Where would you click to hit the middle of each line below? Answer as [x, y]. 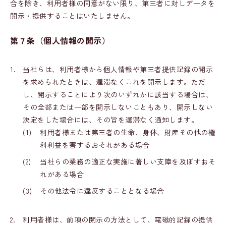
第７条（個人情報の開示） [60, 40]
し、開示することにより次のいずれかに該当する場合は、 [118, 94]
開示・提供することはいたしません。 [72, 16]
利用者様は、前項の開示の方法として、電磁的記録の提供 [118, 219]
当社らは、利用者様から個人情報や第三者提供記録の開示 [118, 69]
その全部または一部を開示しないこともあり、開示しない [118, 107]
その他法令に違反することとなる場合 [102, 191]
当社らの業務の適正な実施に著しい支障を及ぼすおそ [128, 161]
